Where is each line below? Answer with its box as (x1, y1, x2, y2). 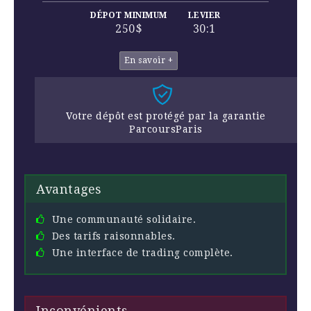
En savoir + (124, 55, 174, 65)
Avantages (36, 181, 102, 196)
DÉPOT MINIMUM (90, 10, 167, 20)
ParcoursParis (129, 123, 203, 135)
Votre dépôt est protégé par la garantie (66, 110, 266, 121)
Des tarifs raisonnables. (51, 230, 176, 242)
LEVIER (187, 10, 221, 20)
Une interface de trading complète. (51, 246, 233, 258)
